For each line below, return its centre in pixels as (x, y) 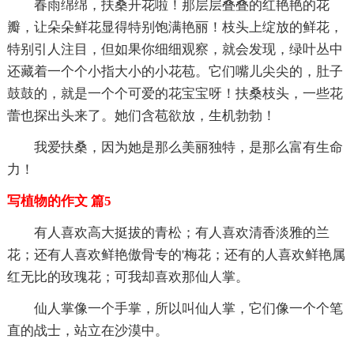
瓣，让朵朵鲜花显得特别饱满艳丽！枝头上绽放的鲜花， (175, 27)
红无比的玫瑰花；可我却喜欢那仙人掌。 (128, 277)
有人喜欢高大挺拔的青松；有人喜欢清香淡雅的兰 (181, 232)
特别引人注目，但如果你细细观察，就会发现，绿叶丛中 (175, 49)
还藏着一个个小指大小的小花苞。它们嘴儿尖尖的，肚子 (175, 71)
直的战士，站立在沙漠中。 (87, 330)
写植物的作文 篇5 (59, 201)
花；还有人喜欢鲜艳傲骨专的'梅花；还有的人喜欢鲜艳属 (176, 254)
